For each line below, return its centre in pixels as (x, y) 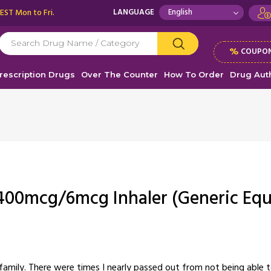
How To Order (194, 74)
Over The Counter (119, 74)
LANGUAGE (134, 12)
